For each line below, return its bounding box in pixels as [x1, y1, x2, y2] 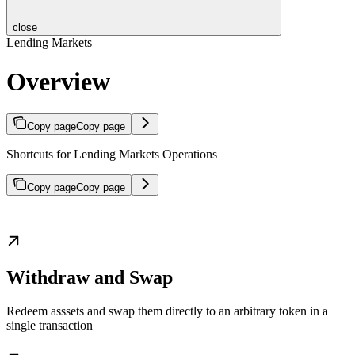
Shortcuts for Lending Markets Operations [6, 147, 217, 162]
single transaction [6, 319, 93, 333]
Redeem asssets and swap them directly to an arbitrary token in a [6, 304, 328, 319]
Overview [6, 67, 110, 96]
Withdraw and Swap [6, 267, 173, 288]
